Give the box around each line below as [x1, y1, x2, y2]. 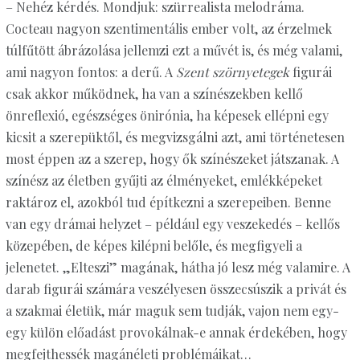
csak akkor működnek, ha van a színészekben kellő [5, 85, 303, 103]
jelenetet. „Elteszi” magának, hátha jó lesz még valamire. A [5, 259, 350, 276]
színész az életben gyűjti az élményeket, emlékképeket [5, 172, 322, 190]
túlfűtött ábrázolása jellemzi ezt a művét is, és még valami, [5, 42, 342, 59]
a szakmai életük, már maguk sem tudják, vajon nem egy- [5, 302, 339, 320]
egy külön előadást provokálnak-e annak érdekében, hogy [5, 324, 347, 342]
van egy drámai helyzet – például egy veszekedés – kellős [5, 215, 340, 233]
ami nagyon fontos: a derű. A [5, 63, 176, 81]
